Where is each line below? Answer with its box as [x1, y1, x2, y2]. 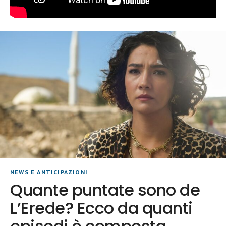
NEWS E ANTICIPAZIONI [10, 167, 88, 176]
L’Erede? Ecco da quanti [10, 196, 193, 219]
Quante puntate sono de [10, 178, 200, 201]
